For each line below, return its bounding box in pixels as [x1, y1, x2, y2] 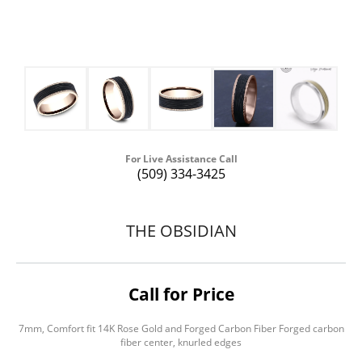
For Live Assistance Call [124, 153, 238, 166]
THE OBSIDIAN [125, 219, 237, 242]
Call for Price [128, 283, 234, 306]
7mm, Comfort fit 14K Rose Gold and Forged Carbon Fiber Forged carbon [18, 322, 344, 335]
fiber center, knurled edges [120, 336, 242, 349]
